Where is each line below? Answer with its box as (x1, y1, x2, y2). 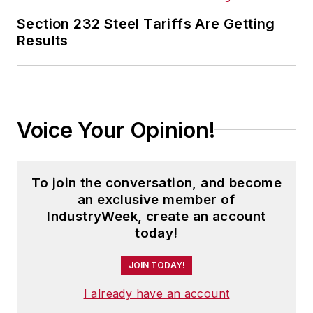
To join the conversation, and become (31, 174, 282, 191)
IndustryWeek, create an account (47, 208, 266, 224)
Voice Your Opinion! (17, 117, 215, 143)
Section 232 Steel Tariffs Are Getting (17, 15, 275, 32)
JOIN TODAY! (128, 259, 185, 270)
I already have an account (83, 286, 230, 300)
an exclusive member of (78, 191, 235, 208)
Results (17, 31, 68, 49)
